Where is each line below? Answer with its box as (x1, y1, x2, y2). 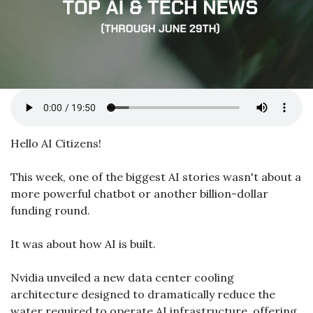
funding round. (10, 203, 90, 217)
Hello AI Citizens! (10, 136, 101, 150)
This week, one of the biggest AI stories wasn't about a (10, 170, 301, 184)
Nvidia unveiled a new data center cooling (10, 270, 234, 284)
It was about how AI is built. (10, 237, 156, 251)
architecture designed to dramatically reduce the (10, 287, 275, 301)
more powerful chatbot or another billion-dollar (10, 187, 268, 201)
